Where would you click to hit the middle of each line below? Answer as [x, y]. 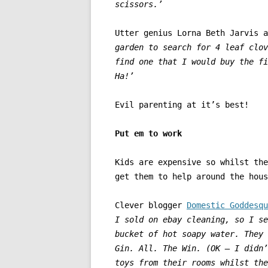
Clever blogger [151, 205]
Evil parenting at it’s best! [182, 105]
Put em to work [148, 134]
